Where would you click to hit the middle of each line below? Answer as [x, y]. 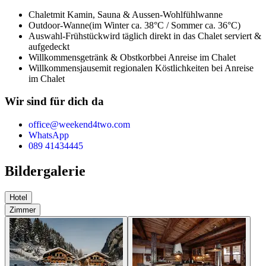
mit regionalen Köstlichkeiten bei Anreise [176, 68]
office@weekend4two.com [79, 125]
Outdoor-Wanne [59, 25]
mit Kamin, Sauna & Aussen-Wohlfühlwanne [138, 14]
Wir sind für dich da [54, 102]
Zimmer [23, 210]
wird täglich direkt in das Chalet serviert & [182, 36]
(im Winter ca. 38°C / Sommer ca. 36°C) [165, 25]
